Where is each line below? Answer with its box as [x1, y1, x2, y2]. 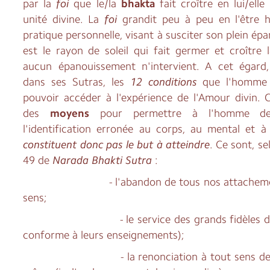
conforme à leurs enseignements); [23, 228, 185, 242]
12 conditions [130, 75, 203, 89]
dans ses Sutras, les [23, 75, 131, 89]
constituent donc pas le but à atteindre [23, 137, 210, 151]
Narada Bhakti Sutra [52, 153, 155, 167]
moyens [50, 106, 90, 120]
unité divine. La [23, 12, 104, 26]
